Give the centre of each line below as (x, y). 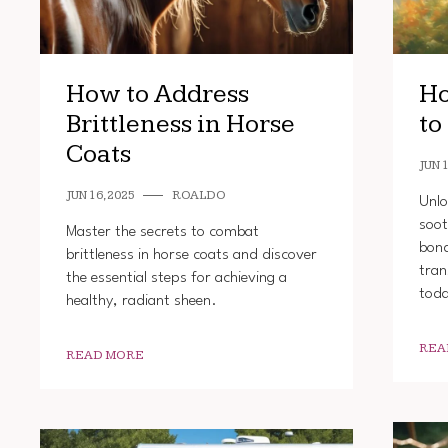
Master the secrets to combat (162, 231)
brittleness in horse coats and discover (191, 254)
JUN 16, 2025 (100, 195)
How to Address (157, 94)
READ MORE (104, 355)
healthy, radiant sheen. (141, 300)
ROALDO (198, 195)
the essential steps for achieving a (176, 277)
